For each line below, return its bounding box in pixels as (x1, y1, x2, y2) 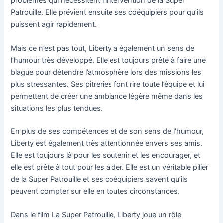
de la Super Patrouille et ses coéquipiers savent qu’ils (11, 174, 188, 184)
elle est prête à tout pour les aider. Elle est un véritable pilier (11, 162, 209, 172)
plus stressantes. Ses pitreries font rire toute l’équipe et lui (11, 79, 205, 89)
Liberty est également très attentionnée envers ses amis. (11, 138, 203, 148)
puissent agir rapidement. (11, 20, 97, 29)
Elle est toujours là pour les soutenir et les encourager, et (11, 150, 201, 160)
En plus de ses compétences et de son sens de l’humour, (11, 126, 204, 136)
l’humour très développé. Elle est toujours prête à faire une (11, 55, 206, 65)
